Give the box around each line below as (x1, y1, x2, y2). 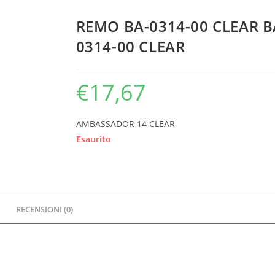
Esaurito (76, 133, 111, 145)
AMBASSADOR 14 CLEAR (76, 118, 175, 130)
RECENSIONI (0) (16, 204, 74, 215)
